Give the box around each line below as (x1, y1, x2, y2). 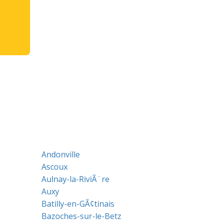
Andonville (41, 149, 80, 160)
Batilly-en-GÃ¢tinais (41, 198, 114, 209)
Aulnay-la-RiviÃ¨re (41, 174, 110, 184)
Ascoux (41, 161, 68, 172)
